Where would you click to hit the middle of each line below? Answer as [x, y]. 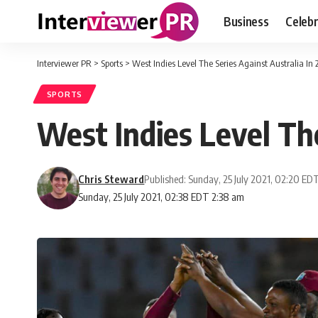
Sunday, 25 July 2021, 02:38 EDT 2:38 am [161, 197]
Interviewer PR [64, 63]
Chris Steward [111, 179]
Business [246, 21]
